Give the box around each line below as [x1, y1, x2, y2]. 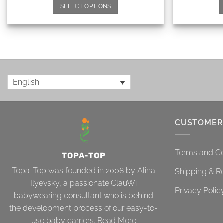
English [13, 77, 39, 87]
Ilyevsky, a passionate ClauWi [30, 178, 137, 188]
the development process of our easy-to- [9, 203, 158, 213]
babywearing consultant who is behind [14, 191, 153, 201]
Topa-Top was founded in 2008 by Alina [12, 166, 155, 176]
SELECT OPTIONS [60, 3, 111, 10]
